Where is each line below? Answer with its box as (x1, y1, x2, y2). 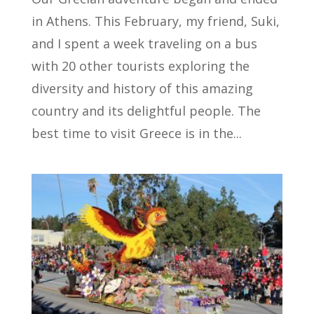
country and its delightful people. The (31, 102, 261, 120)
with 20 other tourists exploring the (31, 57, 250, 75)
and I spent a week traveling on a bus (31, 35, 257, 53)
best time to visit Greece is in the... (31, 125, 242, 142)
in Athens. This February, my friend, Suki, (31, 13, 280, 30)
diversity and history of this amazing (31, 80, 253, 97)
